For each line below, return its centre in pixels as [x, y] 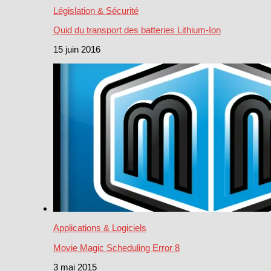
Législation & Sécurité [96, 11]
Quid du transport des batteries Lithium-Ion [137, 30]
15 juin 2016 [77, 50]
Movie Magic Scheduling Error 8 [116, 247]
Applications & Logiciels [100, 228]
